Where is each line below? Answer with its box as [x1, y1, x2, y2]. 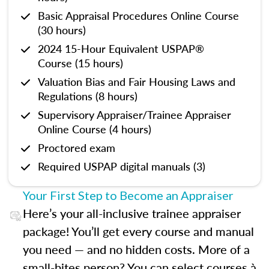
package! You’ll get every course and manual [22, 223, 254, 240]
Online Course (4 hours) [38, 121, 151, 136]
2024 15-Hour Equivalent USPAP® [38, 41, 204, 56]
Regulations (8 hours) [38, 88, 138, 103]
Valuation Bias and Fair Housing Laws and [38, 74, 235, 89]
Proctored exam [38, 140, 115, 155]
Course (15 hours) [38, 55, 123, 70]
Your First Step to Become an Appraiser [22, 188, 234, 202]
